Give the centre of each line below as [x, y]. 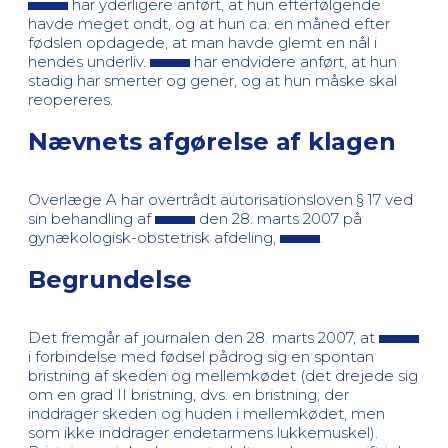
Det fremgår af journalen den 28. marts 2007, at [203, 337]
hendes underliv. [89, 61]
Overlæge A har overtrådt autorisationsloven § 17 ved [220, 199]
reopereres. [70, 99]
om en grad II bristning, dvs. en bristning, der [188, 394]
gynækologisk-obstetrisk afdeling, [154, 237]
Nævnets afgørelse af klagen [212, 141]
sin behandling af [91, 218]
